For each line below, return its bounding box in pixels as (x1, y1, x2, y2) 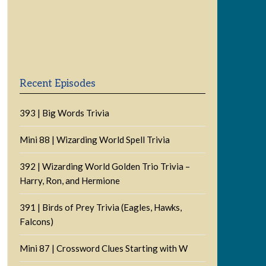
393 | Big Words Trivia (19, 107, 109, 118)
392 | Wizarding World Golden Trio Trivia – (19, 161, 190, 172)
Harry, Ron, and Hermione (19, 175, 120, 186)
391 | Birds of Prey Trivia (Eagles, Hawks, (19, 202, 182, 213)
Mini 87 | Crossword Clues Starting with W (19, 243, 188, 254)
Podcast (37, 43, 85, 58)
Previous (43, 14, 93, 28)
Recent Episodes (19, 78, 96, 90)
